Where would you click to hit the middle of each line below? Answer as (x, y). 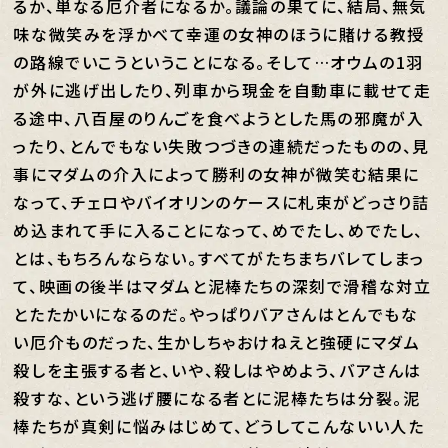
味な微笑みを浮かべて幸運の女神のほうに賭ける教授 (219, 34)
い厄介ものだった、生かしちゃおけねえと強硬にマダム (217, 342)
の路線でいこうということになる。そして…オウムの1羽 (219, 62)
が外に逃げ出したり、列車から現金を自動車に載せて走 (222, 90)
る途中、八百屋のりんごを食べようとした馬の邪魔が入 (219, 118)
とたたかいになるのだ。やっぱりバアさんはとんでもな (216, 314)
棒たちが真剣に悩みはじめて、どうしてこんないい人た (219, 426)
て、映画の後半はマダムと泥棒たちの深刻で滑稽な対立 (222, 286)
